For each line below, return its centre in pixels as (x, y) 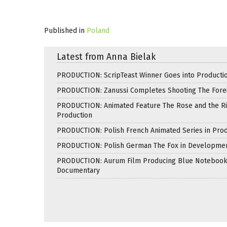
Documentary (78, 170)
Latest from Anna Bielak (106, 57)
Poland (98, 30)
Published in (64, 30)
